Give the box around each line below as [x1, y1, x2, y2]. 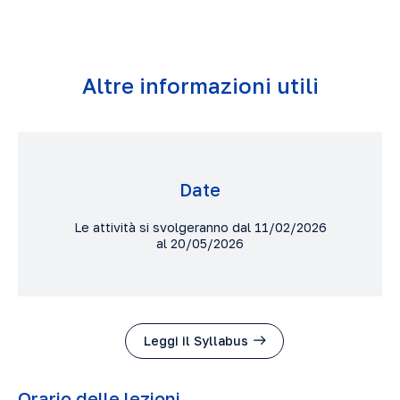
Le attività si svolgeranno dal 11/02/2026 [73, 220, 327, 235]
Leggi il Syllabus [144, 332, 248, 348]
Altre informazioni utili [81, 72, 319, 98]
